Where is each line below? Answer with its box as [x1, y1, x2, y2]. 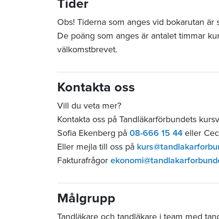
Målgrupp [57, 190, 115, 206]
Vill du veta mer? [57, 100, 121, 111]
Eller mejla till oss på [57, 141, 137, 152]
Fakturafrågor [57, 154, 110, 166]
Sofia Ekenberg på [57, 127, 130, 138]
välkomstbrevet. [57, 44, 117, 55]
